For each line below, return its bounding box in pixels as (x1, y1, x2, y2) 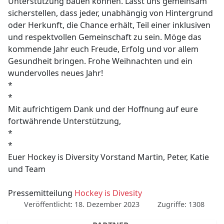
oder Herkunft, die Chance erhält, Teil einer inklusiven (8, 19, 211, 31)
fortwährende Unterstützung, (8, 115, 121, 127)
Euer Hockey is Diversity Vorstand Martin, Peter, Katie (8, 151, 209, 163)
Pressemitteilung (8, 187, 75, 199)
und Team (8, 163, 46, 175)
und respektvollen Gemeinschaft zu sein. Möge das (8, 31, 202, 43)
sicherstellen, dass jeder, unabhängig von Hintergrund (8, 7, 213, 19)
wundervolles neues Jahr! (8, 67, 103, 79)
